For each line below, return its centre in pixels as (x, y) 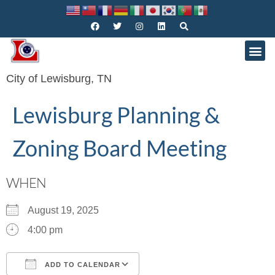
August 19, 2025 (68, 211)
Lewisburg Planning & (116, 115)
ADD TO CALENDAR (81, 265)
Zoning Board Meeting (119, 148)
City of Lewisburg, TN (59, 79)
